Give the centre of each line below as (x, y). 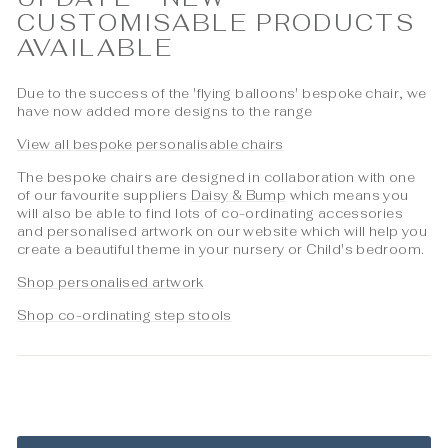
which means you (347, 195)
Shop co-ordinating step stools (124, 315)
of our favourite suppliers (104, 195)
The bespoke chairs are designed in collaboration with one (216, 177)
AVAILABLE (95, 47)
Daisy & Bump (238, 195)
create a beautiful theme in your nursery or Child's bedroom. (222, 249)
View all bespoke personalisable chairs (150, 144)
